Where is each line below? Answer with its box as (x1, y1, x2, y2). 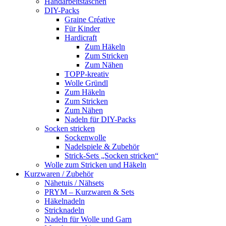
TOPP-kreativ (65, 70, 109, 79)
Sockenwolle (65, 133, 106, 142)
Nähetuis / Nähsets (44, 179, 104, 188)
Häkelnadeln (44, 197, 85, 206)
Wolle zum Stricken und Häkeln (44, 160, 146, 169)
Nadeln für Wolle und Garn (44, 215, 132, 224)
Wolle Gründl (65, 79, 108, 88)
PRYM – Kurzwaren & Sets (44, 188, 134, 197)
